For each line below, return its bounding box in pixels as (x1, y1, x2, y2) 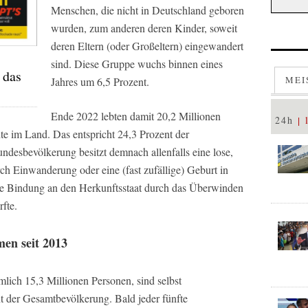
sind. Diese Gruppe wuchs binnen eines (51, 56, 223, 71)
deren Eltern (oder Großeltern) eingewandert (51, 38, 243, 53)
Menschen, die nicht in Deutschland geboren (51, 3, 244, 17)
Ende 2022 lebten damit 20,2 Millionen (51, 109, 221, 123)
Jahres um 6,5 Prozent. (51, 74, 149, 89)
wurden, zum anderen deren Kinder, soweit (51, 21, 237, 35)
